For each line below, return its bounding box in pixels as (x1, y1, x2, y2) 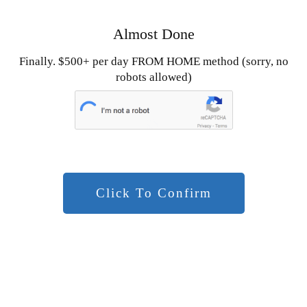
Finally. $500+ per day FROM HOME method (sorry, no (19, 55, 288, 68)
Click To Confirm (95, 185, 212, 202)
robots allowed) (115, 71, 192, 84)
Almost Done (112, 25, 195, 42)
